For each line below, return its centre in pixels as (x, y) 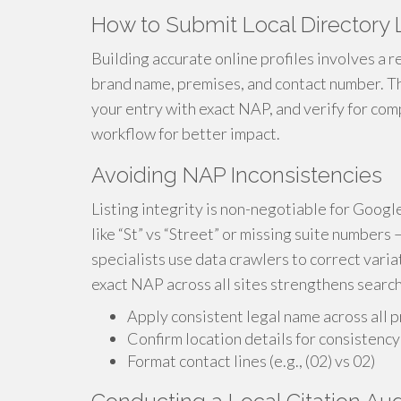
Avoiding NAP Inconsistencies (237, 175)
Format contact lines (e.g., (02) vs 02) (251, 361)
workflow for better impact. (186, 134)
